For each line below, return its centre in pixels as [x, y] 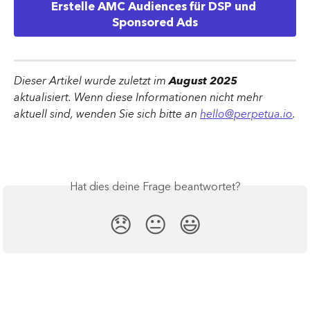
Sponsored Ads [155, 22]
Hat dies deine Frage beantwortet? [155, 186]
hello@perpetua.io [246, 114]
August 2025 [204, 81]
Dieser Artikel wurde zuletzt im [91, 81]
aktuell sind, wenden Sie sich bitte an [107, 114]
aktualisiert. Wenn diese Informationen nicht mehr [140, 97]
